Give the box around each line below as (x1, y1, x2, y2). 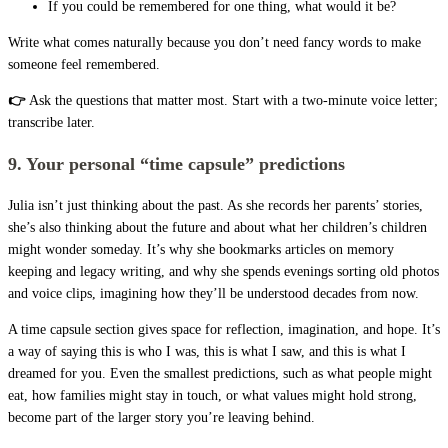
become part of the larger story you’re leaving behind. (8, 409, 315, 425)
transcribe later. (8, 114, 95, 130)
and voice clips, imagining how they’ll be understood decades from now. (8, 285, 419, 301)
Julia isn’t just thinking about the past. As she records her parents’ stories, (8, 197, 423, 213)
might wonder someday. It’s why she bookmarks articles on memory (8, 241, 394, 257)
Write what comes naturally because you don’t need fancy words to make (8, 34, 421, 50)
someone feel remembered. (8, 56, 160, 72)
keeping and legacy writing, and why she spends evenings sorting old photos (8, 263, 439, 279)
